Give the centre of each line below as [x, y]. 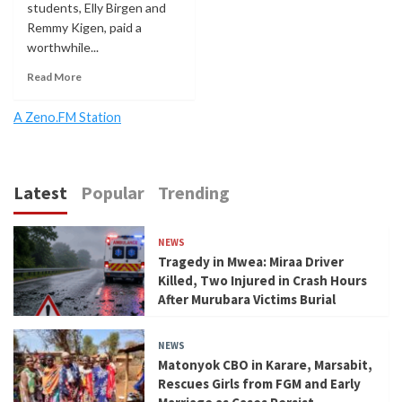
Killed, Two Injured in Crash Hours [263, 280]
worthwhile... [63, 47]
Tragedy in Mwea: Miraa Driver [251, 261]
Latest [40, 192]
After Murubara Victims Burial [247, 299]
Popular [113, 192]
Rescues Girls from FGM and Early [260, 383]
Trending [194, 192]
